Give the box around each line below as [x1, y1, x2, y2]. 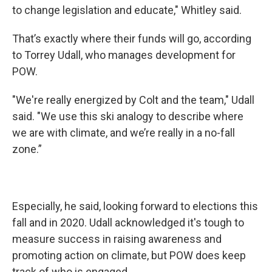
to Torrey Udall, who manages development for [12, 49, 236, 62]
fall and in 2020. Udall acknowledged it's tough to [12, 216, 244, 229]
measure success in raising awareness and [12, 233, 222, 246]
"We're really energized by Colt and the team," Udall [12, 93, 254, 107]
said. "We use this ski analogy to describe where [12, 110, 243, 123]
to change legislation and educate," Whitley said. [12, 4, 242, 17]
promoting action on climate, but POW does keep [12, 249, 246, 262]
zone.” [12, 143, 42, 156]
